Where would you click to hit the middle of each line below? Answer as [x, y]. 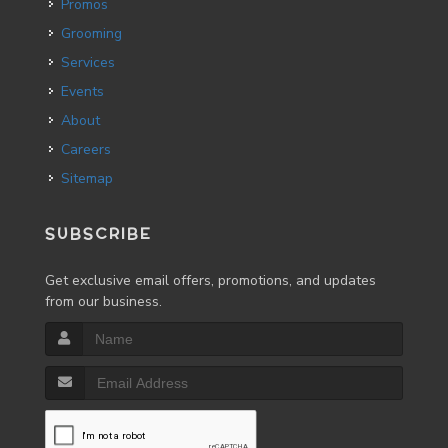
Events [86, 91]
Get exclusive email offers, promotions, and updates [210, 280]
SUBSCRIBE [98, 233]
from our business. [103, 301]
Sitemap [87, 178]
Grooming [96, 33]
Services [92, 62]
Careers [90, 149]
